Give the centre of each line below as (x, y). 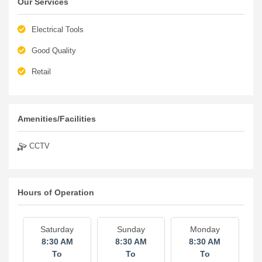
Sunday (131, 229)
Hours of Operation (56, 192)
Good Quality (54, 51)
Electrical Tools (58, 30)
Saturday (57, 229)
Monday (205, 229)
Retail (41, 72)
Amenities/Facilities (57, 119)
